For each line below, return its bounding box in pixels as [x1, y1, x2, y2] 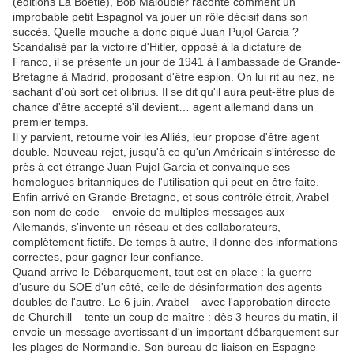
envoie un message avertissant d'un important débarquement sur [13, 326, 339, 339]
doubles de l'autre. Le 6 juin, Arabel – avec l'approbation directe [13, 296, 330, 309]
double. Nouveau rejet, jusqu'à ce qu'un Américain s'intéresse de [13, 145, 336, 159]
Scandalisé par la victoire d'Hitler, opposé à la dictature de [13, 40, 302, 54]
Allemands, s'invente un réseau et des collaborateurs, [13, 220, 281, 234]
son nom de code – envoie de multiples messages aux [13, 205, 284, 219]
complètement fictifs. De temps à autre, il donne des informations [13, 235, 337, 249]
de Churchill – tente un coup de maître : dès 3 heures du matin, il [13, 311, 337, 324]
